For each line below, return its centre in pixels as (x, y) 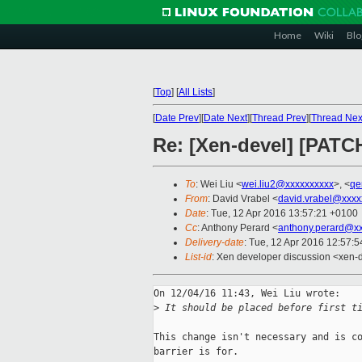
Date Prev (177, 118)
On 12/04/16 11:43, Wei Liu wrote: (247, 294)
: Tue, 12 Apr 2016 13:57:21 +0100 (282, 214)
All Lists (196, 92)
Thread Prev (279, 118)
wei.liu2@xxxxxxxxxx (288, 185)
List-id (198, 257)
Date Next (225, 118)
